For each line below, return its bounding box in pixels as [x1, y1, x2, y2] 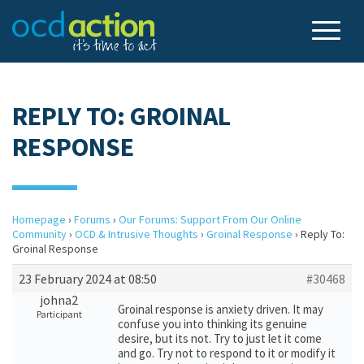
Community [12, 227, 67, 241]
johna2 [40, 292, 78, 308]
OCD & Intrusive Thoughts [75, 227, 198, 241]
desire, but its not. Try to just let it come [118, 331, 322, 346]
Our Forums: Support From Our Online [119, 212, 301, 227]
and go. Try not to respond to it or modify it [118, 345, 336, 361]
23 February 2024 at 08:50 [19, 271, 157, 287]
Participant [36, 308, 82, 320]
